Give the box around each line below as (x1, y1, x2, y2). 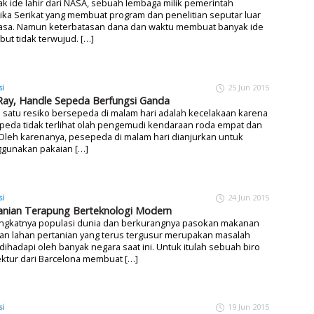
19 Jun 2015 (228, 301, 269, 313)
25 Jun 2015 (228, 81, 269, 93)
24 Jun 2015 (228, 191, 269, 203)
